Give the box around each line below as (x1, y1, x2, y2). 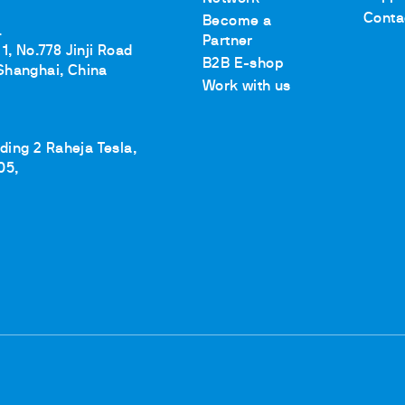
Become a (202, 15, 272, 28)
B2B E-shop (202, 58, 283, 71)
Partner (202, 35, 253, 48)
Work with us (202, 80, 291, 93)
